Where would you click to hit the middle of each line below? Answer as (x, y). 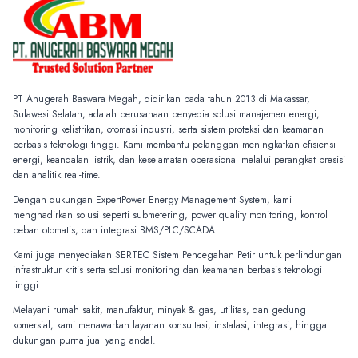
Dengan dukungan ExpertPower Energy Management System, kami (152, 200)
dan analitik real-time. (57, 175)
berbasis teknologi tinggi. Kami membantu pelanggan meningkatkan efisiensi (174, 145)
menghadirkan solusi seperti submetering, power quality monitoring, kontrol (170, 215)
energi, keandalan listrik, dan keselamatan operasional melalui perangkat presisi (179, 160)
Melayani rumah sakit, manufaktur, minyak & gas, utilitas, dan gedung (159, 310)
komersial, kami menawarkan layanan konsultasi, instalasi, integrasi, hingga (170, 326)
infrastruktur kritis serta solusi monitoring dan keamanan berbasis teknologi (167, 270)
